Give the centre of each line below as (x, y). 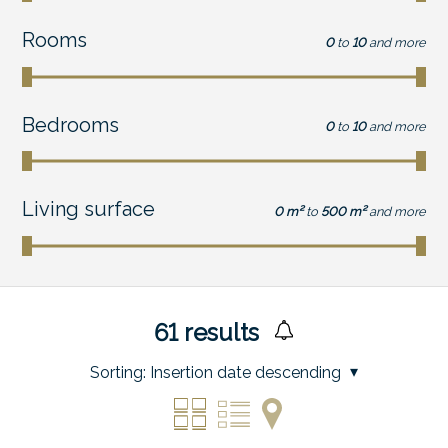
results (218, 332)
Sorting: (117, 372)
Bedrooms (71, 124)
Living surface (89, 209)
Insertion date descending (245, 372)
